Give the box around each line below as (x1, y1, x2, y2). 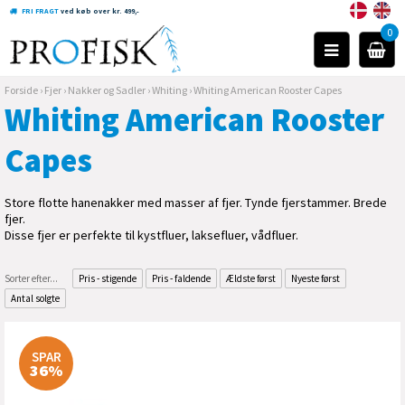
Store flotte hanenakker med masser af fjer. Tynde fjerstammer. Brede (5, 194, 387, 211)
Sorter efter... (5, 272, 58, 285)
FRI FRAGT (22, 6, 60, 15)
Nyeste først (291, 272, 340, 285)
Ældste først (226, 272, 276, 285)
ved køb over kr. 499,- (59, 6, 140, 15)
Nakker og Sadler (68, 83, 146, 97)
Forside (5, 83, 38, 97)
